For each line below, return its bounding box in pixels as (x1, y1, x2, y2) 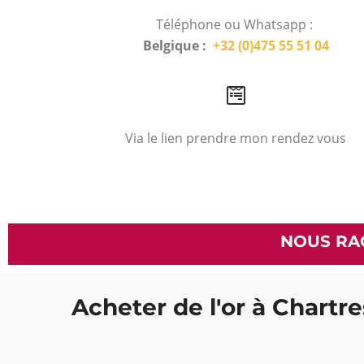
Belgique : (142, 37, 213, 55)
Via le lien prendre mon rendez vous (125, 128, 346, 147)
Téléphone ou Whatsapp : (155, 15, 316, 34)
